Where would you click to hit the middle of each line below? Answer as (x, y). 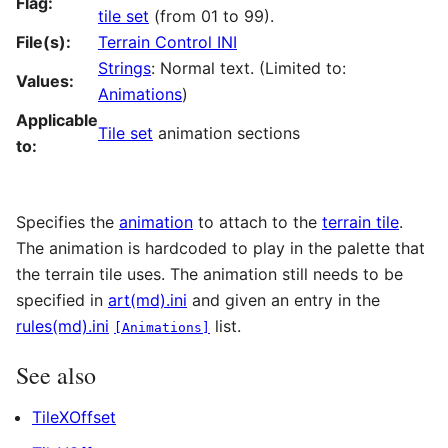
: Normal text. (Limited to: (248, 67)
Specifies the (67, 221)
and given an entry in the (283, 299)
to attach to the (257, 221)
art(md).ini (147, 299)
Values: (45, 80)
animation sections (226, 132)
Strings (124, 67)
